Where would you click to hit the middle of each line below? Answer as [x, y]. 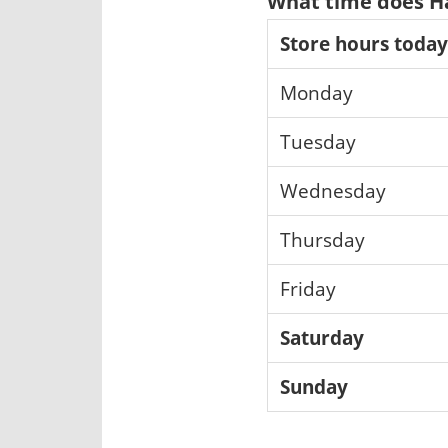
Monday [316, 92]
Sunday [313, 386]
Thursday [322, 239]
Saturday [321, 337]
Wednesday [332, 190]
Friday [307, 288]
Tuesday [317, 141]
